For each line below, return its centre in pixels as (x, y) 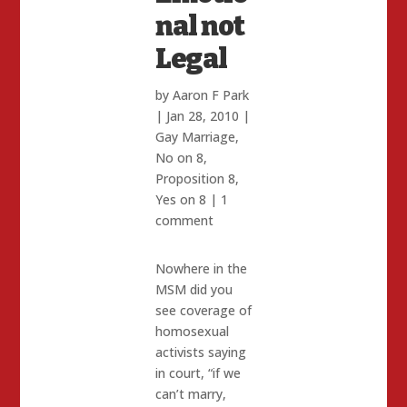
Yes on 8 (180, 200)
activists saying (200, 352)
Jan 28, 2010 (202, 116)
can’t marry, (190, 394)
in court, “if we (198, 373)
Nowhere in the (201, 269)
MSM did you (194, 290)
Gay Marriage (195, 137)
